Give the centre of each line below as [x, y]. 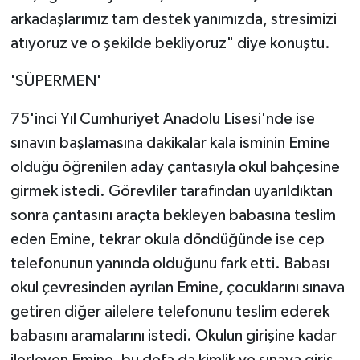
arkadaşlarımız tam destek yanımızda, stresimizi [173, 20]
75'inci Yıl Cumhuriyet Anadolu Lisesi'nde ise [162, 119]
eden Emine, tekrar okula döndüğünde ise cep [167, 240]
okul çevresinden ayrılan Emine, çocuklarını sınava [177, 288]
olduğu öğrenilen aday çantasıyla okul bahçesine [175, 168]
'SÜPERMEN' [55, 82]
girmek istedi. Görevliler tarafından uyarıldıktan [171, 192]
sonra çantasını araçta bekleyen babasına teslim [173, 216]
